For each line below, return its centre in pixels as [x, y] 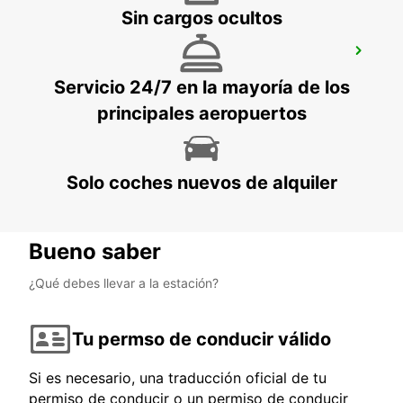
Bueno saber [95, 252]
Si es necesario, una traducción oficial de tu [178, 378]
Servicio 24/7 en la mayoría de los [201, 88]
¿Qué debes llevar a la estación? [124, 283]
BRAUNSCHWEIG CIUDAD [127, 56]
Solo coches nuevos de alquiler [201, 183]
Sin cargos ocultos [201, 18]
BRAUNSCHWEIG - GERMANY [123, 76]
